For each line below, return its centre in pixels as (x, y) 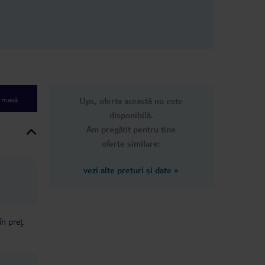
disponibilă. (131, 115)
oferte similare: (131, 143)
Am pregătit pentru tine (131, 129)
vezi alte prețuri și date (127, 170)
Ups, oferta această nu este (131, 101)
